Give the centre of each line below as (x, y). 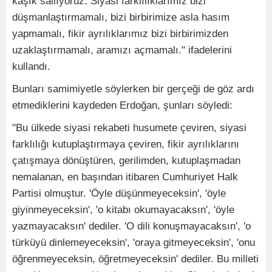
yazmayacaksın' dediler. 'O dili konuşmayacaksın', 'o (131, 226)
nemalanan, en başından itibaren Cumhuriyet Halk (125, 177)
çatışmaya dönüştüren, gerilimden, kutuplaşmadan (126, 161)
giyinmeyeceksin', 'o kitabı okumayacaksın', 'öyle (123, 210)
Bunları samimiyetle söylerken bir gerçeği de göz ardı (133, 89)
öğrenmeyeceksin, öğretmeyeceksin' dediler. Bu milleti (135, 259)
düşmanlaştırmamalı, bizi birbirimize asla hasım (121, 18)
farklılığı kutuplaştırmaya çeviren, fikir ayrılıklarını (126, 144)
